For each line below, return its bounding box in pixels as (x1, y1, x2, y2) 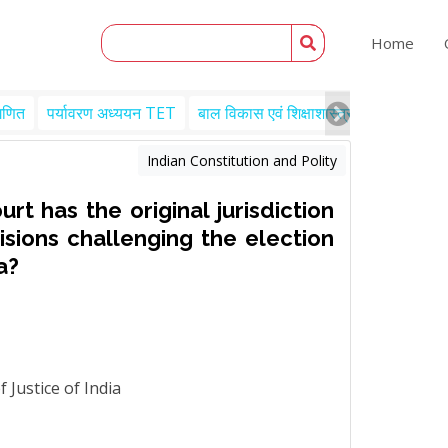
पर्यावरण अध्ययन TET (47, 102, 176, 124)
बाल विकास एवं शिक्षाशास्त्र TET (198, 102, 388, 124)
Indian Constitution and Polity (147, 151, 337, 170)
